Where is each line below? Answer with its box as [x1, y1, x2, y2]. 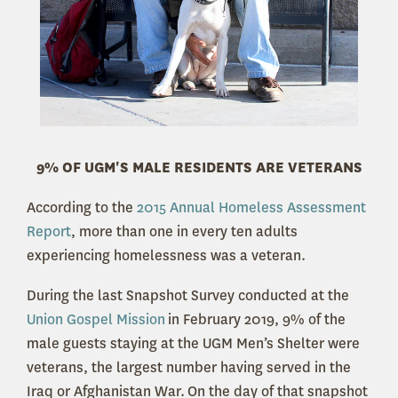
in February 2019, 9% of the [165, 309, 346, 329]
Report [27, 221, 71, 241]
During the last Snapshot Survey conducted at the [27, 285, 349, 305]
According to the [27, 197, 137, 217]
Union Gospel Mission [27, 309, 165, 329]
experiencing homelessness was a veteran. [27, 245, 306, 265]
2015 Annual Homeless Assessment [137, 197, 366, 217]
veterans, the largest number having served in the [27, 357, 351, 377]
